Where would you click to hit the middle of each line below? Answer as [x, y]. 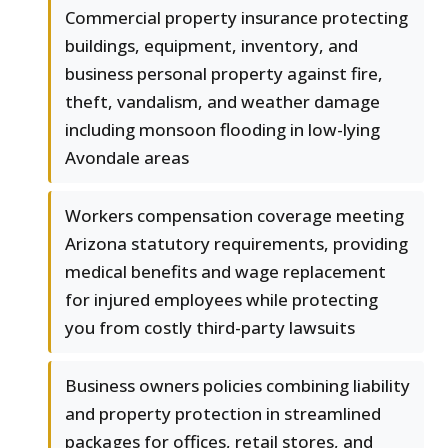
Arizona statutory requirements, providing [236, 244]
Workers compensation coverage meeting [234, 216]
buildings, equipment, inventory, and [211, 46]
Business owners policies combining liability [237, 386]
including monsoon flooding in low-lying [222, 130]
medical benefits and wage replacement [225, 272]
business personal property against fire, [224, 74]
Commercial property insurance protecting [236, 18]
